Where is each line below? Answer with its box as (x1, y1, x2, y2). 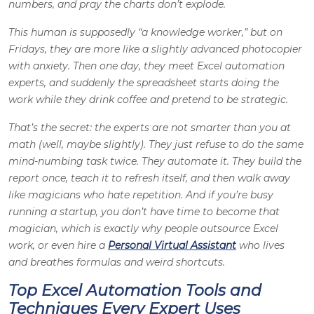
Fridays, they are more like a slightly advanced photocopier (8, 42, 302, 55)
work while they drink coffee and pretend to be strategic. (8, 93, 288, 106)
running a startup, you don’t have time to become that (8, 205, 280, 218)
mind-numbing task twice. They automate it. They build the (8, 154, 301, 168)
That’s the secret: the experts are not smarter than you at (8, 121, 291, 134)
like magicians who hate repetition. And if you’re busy (8, 188, 273, 201)
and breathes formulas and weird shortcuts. (8, 255, 225, 268)
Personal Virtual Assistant (108, 238, 236, 252)
